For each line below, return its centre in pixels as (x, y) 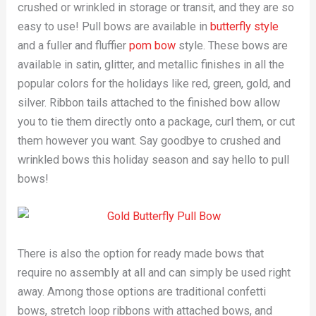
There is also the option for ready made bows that (141, 254)
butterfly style (245, 26)
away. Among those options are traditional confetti (142, 292)
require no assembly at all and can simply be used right (154, 273)
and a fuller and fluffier (74, 45)
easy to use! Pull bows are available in (114, 26)
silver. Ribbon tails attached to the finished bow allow (149, 102)
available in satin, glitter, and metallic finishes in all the (151, 64)
